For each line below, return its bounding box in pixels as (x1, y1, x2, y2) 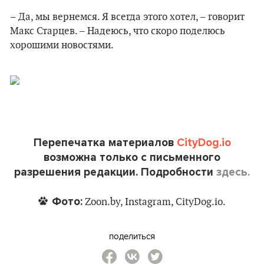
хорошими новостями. (10, 39, 114, 51)
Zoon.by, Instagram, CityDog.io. (82, 196, 226, 208)
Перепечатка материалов (33, 136, 177, 149)
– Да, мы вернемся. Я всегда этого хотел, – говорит (10, 11, 245, 23)
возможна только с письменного (44, 151, 220, 164)
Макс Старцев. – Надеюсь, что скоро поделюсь (10, 25, 225, 37)
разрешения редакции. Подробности (14, 166, 216, 179)
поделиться (109, 230, 155, 242)
